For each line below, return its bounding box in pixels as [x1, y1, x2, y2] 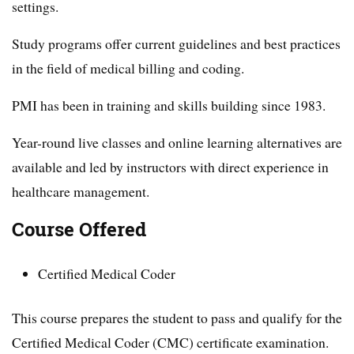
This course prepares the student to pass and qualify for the [12, 307, 342, 327]
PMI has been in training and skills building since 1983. [12, 95, 326, 115]
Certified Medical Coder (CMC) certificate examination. [12, 332, 329, 352]
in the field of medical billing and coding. [12, 58, 244, 77]
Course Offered [12, 216, 146, 243]
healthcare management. [12, 181, 149, 201]
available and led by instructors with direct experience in [12, 156, 329, 176]
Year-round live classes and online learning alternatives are [12, 132, 342, 152]
